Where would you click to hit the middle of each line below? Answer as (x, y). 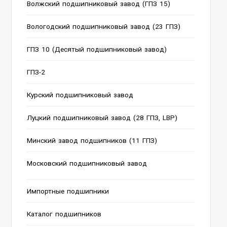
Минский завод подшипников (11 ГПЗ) (92, 141)
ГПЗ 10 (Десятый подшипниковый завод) (97, 49)
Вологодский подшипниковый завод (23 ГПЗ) (104, 27)
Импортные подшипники (68, 191)
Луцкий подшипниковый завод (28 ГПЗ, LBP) (102, 118)
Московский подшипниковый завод (87, 163)
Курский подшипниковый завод (80, 95)
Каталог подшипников (64, 214)
